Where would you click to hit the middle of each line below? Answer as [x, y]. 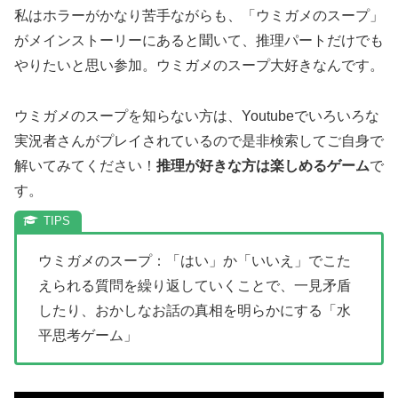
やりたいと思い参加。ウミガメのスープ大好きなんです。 [199, 66]
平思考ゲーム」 [88, 336]
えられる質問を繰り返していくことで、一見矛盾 [195, 286]
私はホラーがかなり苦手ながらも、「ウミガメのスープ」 [199, 16]
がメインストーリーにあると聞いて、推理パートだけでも [199, 41]
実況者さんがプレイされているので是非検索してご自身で [199, 141]
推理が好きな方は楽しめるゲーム [263, 166]
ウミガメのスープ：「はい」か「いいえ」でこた [195, 261]
